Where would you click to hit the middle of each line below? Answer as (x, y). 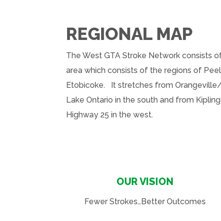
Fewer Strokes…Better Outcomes (145, 202)
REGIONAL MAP (129, 34)
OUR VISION (145, 182)
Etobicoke (85, 85)
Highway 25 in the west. (110, 114)
